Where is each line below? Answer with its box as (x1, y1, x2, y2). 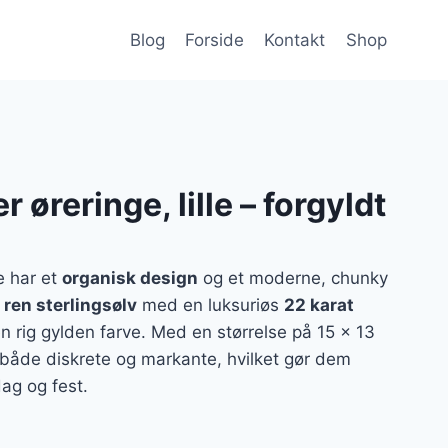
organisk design (61, 268, 198, 289)
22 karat (283, 295, 354, 316)
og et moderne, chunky (197, 268, 388, 289)
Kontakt (264, 29, 326, 50)
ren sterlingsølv (3, 295, 137, 316)
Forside (185, 29, 245, 50)
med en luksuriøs (136, 295, 284, 316)
